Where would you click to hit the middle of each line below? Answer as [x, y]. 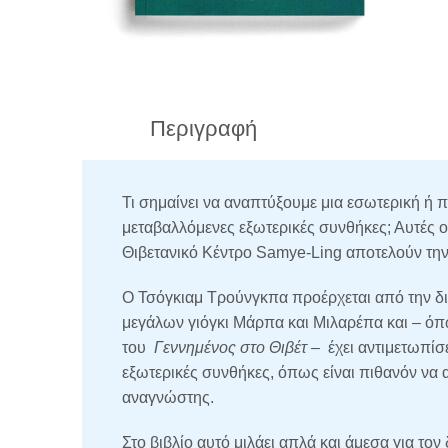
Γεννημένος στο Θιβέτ [230, 347]
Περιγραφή [203, 128]
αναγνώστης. [168, 397]
